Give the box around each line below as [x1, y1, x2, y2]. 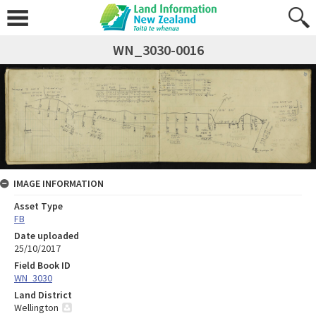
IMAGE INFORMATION [13, 176, 104, 190]
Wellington [14, 300, 59, 314]
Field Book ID [14, 258, 71, 272]
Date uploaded [14, 229, 79, 242]
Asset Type [14, 199, 63, 212]
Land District [14, 288, 72, 301]
